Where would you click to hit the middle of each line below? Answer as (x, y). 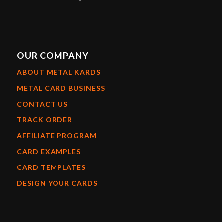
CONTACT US (42, 104)
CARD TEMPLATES (51, 167)
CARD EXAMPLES (49, 152)
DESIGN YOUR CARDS (57, 183)
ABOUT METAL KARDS (58, 72)
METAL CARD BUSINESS (61, 88)
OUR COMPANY (53, 56)
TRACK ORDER (44, 120)
